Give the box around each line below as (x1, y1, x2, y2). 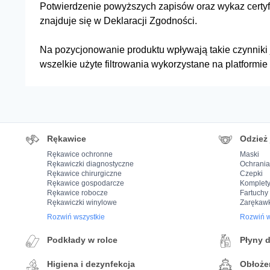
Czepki (240, 169, 263, 178)
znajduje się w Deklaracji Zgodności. (40, 16, 197, 26)
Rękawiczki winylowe (47, 198, 117, 207)
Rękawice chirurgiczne (47, 169, 122, 178)
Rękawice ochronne (47, 150, 113, 159)
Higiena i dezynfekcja (47, 259, 135, 269)
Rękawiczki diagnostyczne (47, 160, 134, 168)
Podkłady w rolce (47, 235, 118, 245)
